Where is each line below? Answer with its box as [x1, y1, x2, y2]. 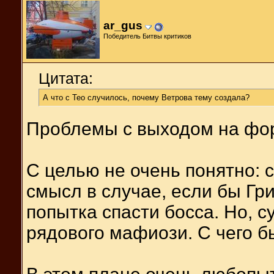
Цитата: [39, 69, 93, 87]
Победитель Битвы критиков [103, 32, 191, 40]
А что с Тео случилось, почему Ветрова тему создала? [43, 92, 250, 102]
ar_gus [103, 18, 143, 32]
